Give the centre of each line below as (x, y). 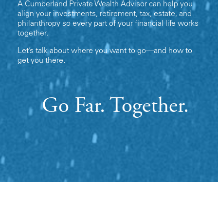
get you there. (41, 61)
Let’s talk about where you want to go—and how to (105, 51)
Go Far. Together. (115, 107)
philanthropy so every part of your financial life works (108, 24)
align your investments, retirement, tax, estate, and (105, 14)
